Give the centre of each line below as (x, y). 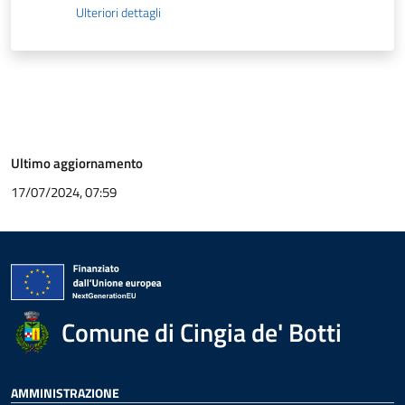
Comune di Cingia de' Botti (202, 332)
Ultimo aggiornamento (77, 163)
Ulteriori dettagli (118, 13)
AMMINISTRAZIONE (65, 392)
